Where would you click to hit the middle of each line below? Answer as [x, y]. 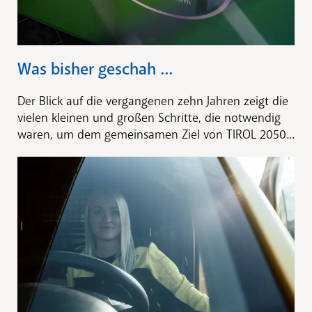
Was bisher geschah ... [95, 69]
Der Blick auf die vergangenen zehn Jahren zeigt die [153, 101]
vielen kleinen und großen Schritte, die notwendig [149, 118]
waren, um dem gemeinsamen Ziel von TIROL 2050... [156, 135]
